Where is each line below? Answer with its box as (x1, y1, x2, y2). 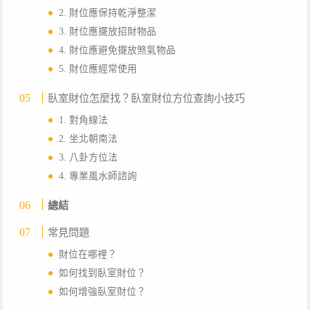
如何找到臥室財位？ (59, 268, 147, 279)
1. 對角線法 (59, 115, 109, 126)
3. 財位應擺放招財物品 (59, 26, 157, 37)
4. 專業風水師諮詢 (59, 171, 138, 182)
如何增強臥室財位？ (59, 286, 147, 298)
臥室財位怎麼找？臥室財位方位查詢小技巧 (48, 92, 246, 104)
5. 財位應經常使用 (59, 64, 138, 75)
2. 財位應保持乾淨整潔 (59, 8, 157, 19)
